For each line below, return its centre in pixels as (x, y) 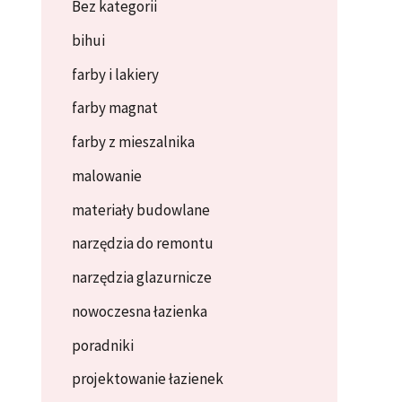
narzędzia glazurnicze (142, 278)
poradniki (103, 345)
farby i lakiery (115, 74)
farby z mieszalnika (133, 142)
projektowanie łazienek (148, 379)
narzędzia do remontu (143, 244)
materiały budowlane (141, 210)
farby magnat (115, 108)
